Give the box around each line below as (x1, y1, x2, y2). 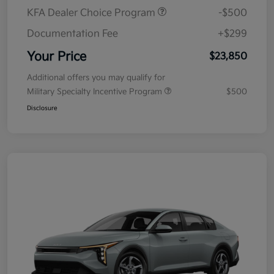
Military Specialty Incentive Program (27, 87, 165, 97)
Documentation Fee (27, 28, 118, 40)
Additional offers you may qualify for (27, 73, 165, 83)
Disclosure (27, 105, 57, 113)
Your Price (27, 50, 86, 65)
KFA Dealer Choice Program (27, 7, 158, 20)
